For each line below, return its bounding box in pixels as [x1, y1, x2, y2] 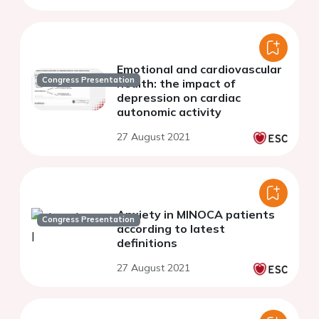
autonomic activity [117, 105, 221, 120]
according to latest [117, 221, 225, 236]
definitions [117, 236, 177, 251]
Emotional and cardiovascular [117, 62, 282, 77]
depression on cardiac [117, 90, 241, 105]
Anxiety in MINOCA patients [117, 207, 275, 222]
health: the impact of [117, 76, 235, 91]
